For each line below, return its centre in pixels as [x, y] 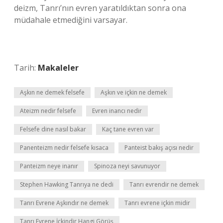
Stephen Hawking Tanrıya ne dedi [67, 184]
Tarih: [26, 68]
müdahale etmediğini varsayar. [71, 20]
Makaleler [58, 68]
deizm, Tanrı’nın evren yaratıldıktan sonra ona [100, 8]
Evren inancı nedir [117, 111]
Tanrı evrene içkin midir [157, 203]
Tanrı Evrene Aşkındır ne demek [64, 203]
